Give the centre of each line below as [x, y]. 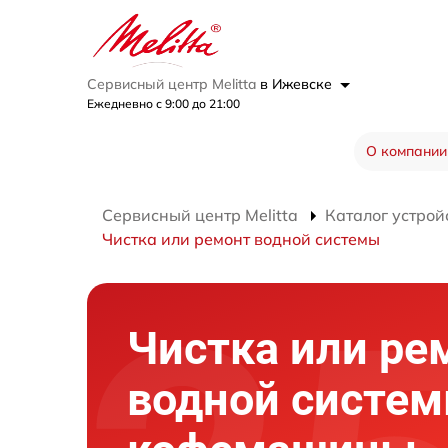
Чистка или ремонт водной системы [241, 239]
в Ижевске [298, 84]
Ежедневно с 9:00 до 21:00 [163, 103]
